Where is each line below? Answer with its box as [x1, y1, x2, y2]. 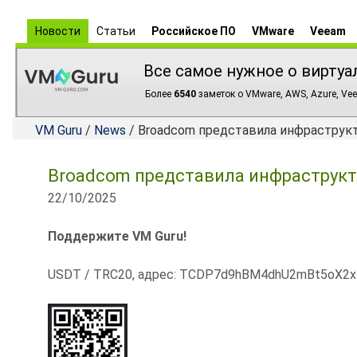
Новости [35, 25, 80, 37]
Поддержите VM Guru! [48, 229, 186, 244]
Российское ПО [151, 25, 236, 37]
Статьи [96, 25, 135, 37]
